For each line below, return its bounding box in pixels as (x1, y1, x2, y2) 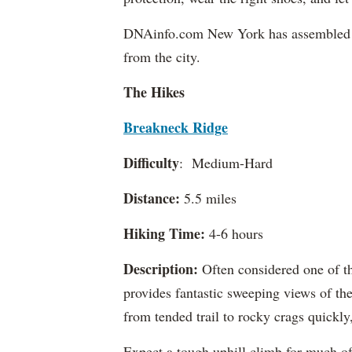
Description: (123, 258, 198, 279)
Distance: (123, 188, 180, 208)
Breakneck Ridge (123, 117, 228, 137)
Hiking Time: (123, 223, 205, 244)
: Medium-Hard (179, 153, 273, 172)
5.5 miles (180, 189, 236, 207)
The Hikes (123, 82, 185, 102)
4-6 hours (205, 224, 263, 243)
